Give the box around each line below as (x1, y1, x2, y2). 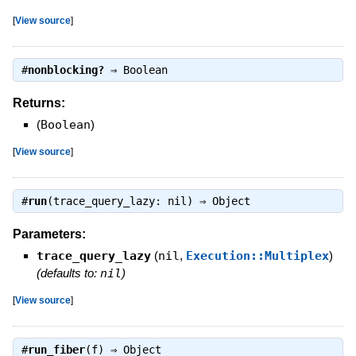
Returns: (12, 95, 65, 110)
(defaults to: (36, 265, 100, 280)
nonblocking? (27, 64, 104, 77)
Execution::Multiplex (185, 248, 329, 263)
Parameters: (12, 226, 86, 241)
